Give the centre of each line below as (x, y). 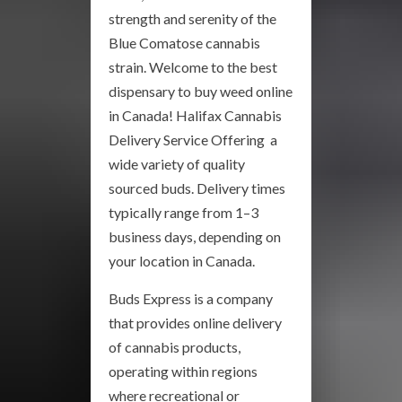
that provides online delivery (195, 323)
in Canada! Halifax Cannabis (195, 115)
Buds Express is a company (191, 298)
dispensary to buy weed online (201, 91)
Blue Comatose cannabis (184, 43)
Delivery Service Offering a (193, 140)
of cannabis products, (175, 347)
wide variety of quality (177, 164)
